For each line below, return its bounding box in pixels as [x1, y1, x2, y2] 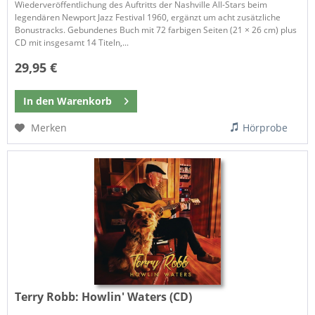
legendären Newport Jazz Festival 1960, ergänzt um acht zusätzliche [15, 11, 281, 24]
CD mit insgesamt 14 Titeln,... [15, 37, 129, 49]
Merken [31, 120, 67, 134]
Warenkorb [57, 94, 112, 108]
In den [23, 94, 55, 108]
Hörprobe [243, 120, 288, 134]
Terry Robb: [15, 288, 82, 304]
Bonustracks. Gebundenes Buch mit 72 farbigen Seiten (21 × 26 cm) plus [15, 24, 297, 37]
